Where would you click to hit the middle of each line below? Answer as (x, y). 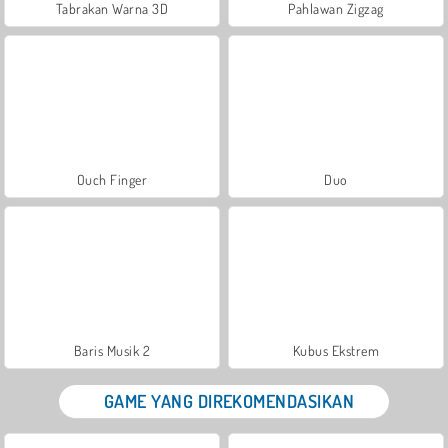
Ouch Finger (112, 179)
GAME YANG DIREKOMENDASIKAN (229, 400)
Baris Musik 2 (112, 350)
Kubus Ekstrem (336, 350)
